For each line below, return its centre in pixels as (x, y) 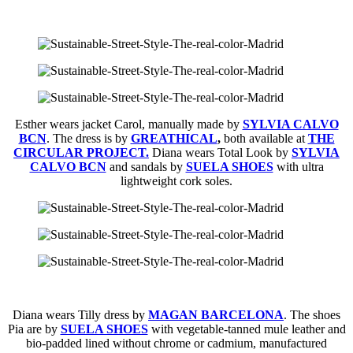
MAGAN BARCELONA (216, 314)
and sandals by (146, 166)
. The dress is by (88, 138)
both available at (266, 138)
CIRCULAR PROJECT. (81, 152)
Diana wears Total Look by (220, 152)
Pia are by (34, 329)
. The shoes (312, 314)
